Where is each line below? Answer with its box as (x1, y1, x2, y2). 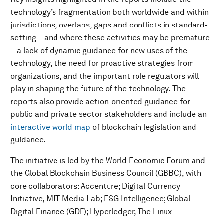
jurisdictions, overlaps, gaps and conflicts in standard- (10, 20, 208, 29)
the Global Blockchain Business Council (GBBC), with (10, 168, 201, 178)
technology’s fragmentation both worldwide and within (10, 7, 209, 17)
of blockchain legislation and (90, 122, 196, 132)
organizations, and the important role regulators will (10, 71, 199, 81)
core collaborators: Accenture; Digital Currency (10, 181, 180, 191)
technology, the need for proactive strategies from (10, 58, 194, 68)
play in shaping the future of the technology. (10, 84, 170, 93)
